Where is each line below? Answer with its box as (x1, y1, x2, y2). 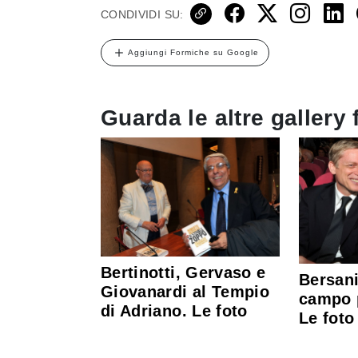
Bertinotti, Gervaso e (101, 263, 266, 281)
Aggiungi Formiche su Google (128, 47, 259, 57)
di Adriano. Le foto (101, 301, 248, 320)
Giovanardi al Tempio (101, 282, 270, 300)
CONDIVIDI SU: (101, 7, 184, 21)
